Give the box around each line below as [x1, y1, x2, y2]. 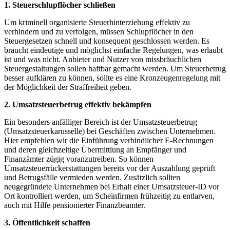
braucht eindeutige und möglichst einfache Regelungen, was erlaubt [4, 46, 223, 55]
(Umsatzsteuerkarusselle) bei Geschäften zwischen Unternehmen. [4, 127, 216, 136]
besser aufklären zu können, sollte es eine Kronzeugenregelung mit [4, 73, 220, 83]
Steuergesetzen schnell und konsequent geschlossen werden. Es [4, 36, 209, 46]
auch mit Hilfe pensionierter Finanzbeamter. [4, 201, 145, 210]
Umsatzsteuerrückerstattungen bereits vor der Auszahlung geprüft [4, 164, 215, 173]
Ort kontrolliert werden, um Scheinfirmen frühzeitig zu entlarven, [4, 191, 215, 201]
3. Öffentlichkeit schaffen [4, 218, 90, 227]
